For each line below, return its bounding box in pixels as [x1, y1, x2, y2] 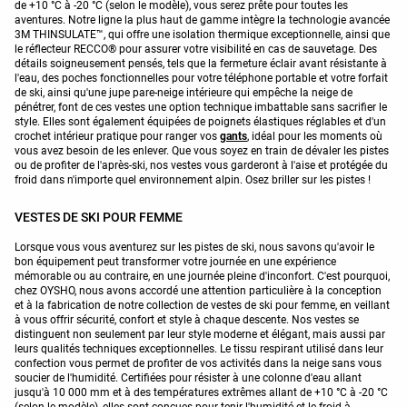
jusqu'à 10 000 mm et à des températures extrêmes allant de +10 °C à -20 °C [15, 385, 388, 399]
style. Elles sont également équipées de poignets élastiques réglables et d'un [15, 114, 386, 128]
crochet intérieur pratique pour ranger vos [15, 129, 220, 143]
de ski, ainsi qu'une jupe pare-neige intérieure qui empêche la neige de [15, 85, 352, 99]
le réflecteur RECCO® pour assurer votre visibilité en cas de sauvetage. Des [15, 42, 377, 55]
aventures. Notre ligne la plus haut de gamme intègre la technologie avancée [15, 13, 390, 26]
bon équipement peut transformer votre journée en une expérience [15, 254, 336, 268]
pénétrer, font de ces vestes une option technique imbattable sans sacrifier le [15, 100, 387, 114]
